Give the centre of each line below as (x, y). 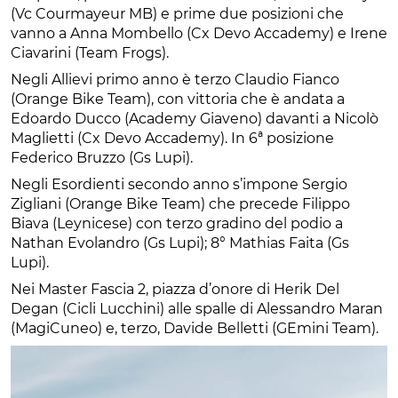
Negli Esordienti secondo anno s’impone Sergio (179, 185)
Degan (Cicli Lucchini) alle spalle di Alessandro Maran (197, 309)
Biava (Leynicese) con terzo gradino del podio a (177, 224)
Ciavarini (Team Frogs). (90, 53)
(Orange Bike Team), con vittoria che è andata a (178, 99)
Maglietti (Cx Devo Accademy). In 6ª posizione (172, 139)
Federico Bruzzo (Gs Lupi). (102, 158)
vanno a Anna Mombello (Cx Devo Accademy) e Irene (199, 34)
